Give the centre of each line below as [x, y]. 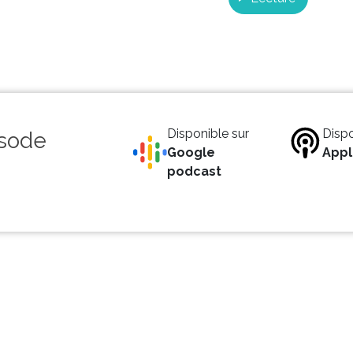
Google [191, 152]
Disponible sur [208, 133]
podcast [195, 171]
